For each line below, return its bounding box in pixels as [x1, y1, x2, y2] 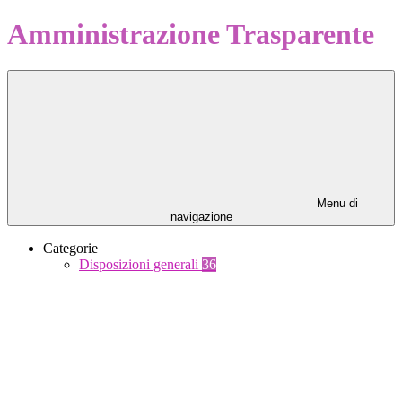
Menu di [313, 197, 358, 211]
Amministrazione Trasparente [7, 17, 374, 50]
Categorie [43, 240, 98, 257]
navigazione [170, 210, 232, 224]
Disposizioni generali [79, 257, 202, 273]
